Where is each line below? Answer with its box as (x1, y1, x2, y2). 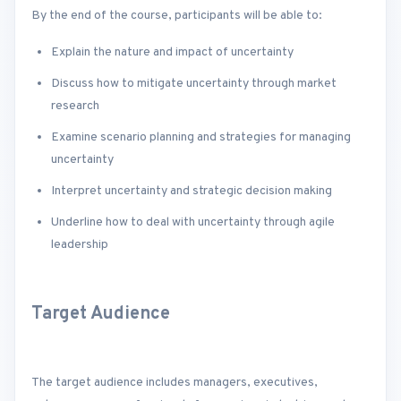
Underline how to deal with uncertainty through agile (51, 214, 335, 230)
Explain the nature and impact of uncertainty (51, 44, 294, 60)
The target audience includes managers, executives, (31, 375, 318, 391)
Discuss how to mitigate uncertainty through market (51, 75, 337, 91)
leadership (51, 236, 108, 252)
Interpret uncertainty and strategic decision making (51, 183, 332, 199)
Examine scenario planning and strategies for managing (51, 129, 351, 145)
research (51, 98, 99, 114)
